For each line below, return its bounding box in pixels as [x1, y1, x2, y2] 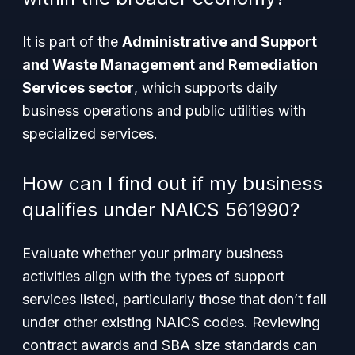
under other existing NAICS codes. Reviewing [22, 314, 320, 330]
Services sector [22, 79, 134, 96]
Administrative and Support [122, 33, 317, 50]
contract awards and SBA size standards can [22, 337, 317, 353]
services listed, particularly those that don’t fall [22, 291, 326, 307]
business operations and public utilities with [22, 102, 306, 119]
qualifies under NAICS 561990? [22, 198, 300, 221]
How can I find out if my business [22, 172, 323, 195]
